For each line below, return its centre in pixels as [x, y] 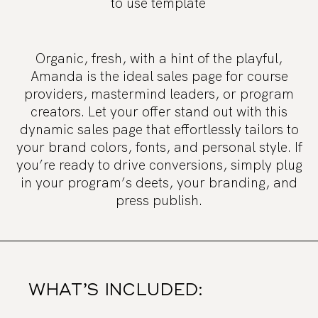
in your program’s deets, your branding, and [159, 182]
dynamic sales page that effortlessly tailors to [159, 129]
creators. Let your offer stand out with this [159, 111]
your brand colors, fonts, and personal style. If [159, 147]
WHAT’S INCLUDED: [115, 290]
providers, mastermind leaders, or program [159, 94]
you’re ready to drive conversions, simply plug [159, 165]
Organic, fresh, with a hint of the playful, [159, 58]
